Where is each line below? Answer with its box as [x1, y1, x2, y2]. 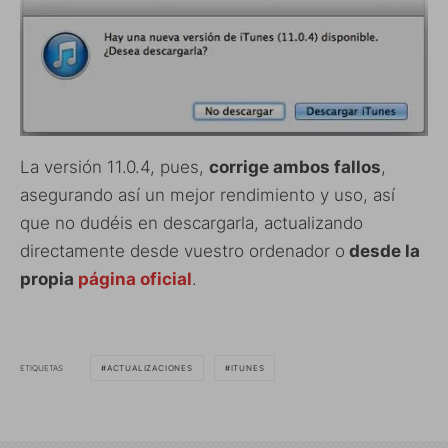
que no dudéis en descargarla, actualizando [20, 213, 363, 234]
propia [20, 269, 78, 290]
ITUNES [230, 363, 265, 374]
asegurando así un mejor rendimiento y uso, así [20, 185, 395, 206]
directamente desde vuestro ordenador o [20, 241, 345, 262]
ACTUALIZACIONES [106, 363, 193, 374]
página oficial [78, 269, 192, 290]
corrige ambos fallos [209, 157, 381, 178]
